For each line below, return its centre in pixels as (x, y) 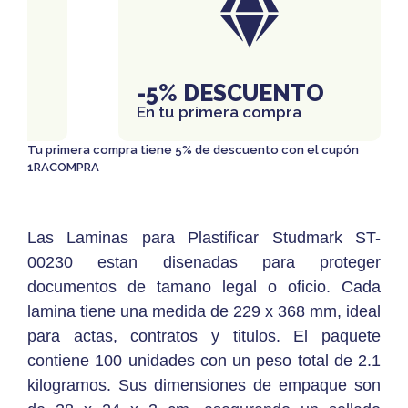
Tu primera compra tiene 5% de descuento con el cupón (193, 150)
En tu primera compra (219, 112)
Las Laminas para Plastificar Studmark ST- (204, 237)
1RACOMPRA (63, 168)
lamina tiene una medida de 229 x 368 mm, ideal (204, 311)
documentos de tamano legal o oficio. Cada (204, 286)
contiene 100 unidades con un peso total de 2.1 (204, 360)
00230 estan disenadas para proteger (204, 262)
